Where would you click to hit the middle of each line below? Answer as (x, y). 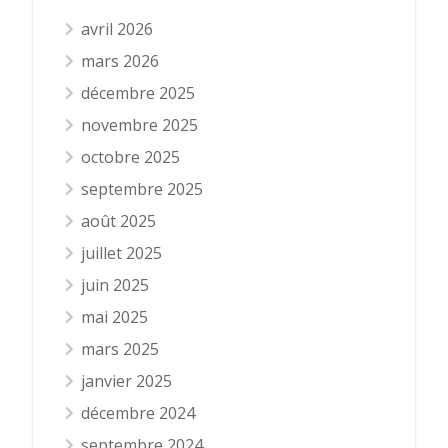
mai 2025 (114, 317)
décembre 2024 (138, 413)
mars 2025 (120, 349)
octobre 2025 (130, 157)
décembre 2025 (138, 93)
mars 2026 (120, 61)
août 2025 (118, 221)
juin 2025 (115, 285)
